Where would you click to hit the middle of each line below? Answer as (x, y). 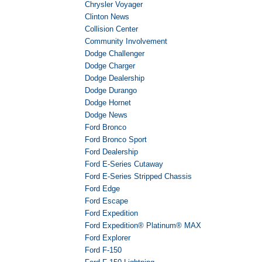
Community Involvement (126, 42)
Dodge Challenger (115, 54)
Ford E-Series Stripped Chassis (138, 177)
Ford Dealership (111, 152)
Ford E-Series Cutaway (124, 164)
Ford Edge (102, 189)
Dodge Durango (111, 91)
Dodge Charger (110, 66)
